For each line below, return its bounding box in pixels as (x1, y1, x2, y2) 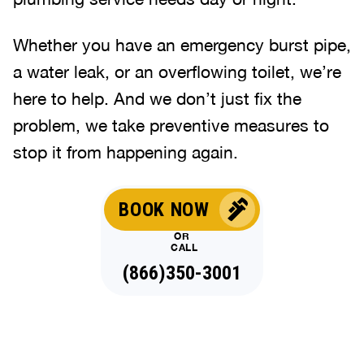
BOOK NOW (119, 189, 210, 213)
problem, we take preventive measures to (13, 106, 329, 127)
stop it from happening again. (13, 133, 238, 154)
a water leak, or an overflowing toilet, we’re (13, 53, 341, 73)
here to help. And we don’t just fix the (13, 80, 301, 100)
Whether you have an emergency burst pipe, (13, 26, 351, 46)
